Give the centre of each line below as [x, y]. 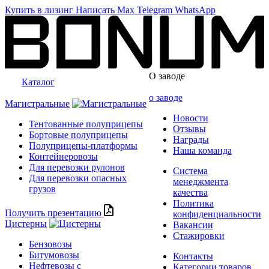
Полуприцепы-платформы [83, 145]
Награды [191, 139]
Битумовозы [54, 255]
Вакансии [193, 225]
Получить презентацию [53, 213]
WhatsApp [195, 10]
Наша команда [202, 150]
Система [190, 171]
